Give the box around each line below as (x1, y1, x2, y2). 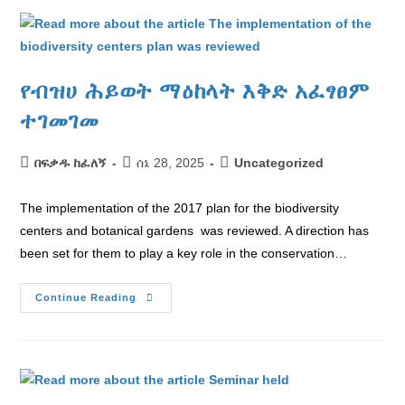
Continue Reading (35, 292, 137, 303)
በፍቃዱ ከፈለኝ (34, 155, 108, 170)
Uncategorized (234, 155, 325, 170)
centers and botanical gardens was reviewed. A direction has (20, 223, 370, 238)
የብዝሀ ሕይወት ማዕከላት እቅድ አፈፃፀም (20, 79, 370, 103)
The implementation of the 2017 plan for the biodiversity (20, 201, 340, 215)
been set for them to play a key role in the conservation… (20, 246, 348, 260)
